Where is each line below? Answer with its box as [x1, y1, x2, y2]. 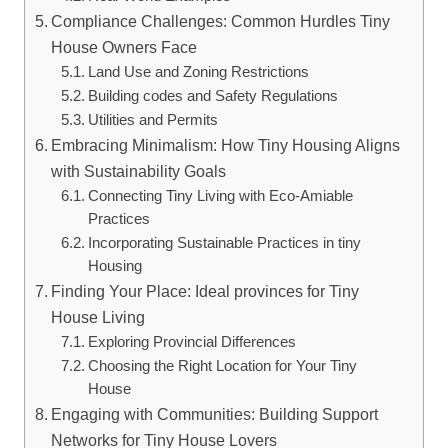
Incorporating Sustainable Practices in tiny [87, 235, 361, 251]
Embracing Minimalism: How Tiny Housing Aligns [51, 136, 401, 154]
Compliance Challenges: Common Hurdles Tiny [51, 12, 391, 30]
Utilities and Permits [87, 112, 218, 128]
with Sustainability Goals [51, 162, 227, 180]
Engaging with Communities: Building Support [51, 405, 379, 423]
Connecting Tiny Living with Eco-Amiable [87, 188, 353, 204]
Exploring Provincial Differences [87, 334, 296, 350]
